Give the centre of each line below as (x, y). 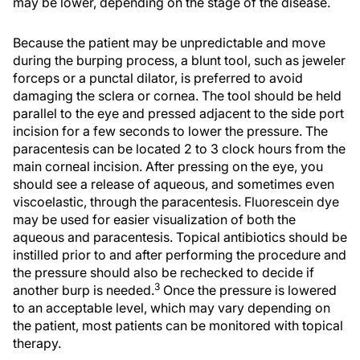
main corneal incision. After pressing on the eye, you (168, 166)
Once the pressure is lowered (248, 290)
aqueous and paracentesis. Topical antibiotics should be (180, 237)
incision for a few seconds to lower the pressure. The (170, 131)
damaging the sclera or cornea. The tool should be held (177, 96)
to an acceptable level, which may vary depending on (172, 308)
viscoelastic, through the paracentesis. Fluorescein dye (176, 202)
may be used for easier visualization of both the (154, 219)
